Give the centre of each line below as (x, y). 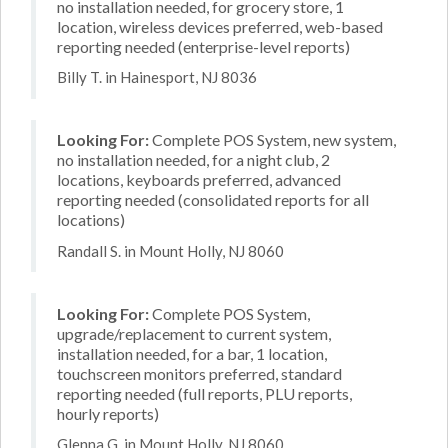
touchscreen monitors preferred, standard (199, 373)
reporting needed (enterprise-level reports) (203, 46)
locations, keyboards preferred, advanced (199, 179)
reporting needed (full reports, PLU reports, (204, 393)
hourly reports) (108, 413)
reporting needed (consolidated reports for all (213, 199)
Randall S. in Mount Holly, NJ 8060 (170, 250)
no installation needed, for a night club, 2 (193, 159)
